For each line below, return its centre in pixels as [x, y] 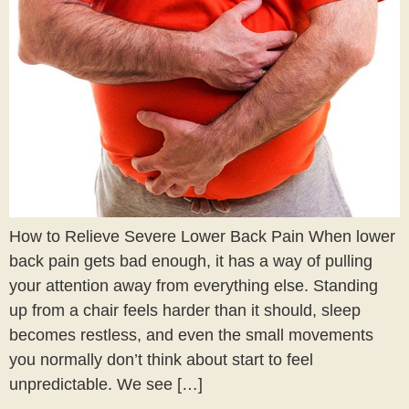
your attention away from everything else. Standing [194, 285]
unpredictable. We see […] [106, 384]
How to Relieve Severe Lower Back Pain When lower [202, 236]
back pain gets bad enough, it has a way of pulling [191, 261]
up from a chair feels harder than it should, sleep [185, 310]
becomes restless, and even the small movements [191, 335]
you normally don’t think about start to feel [161, 359]
